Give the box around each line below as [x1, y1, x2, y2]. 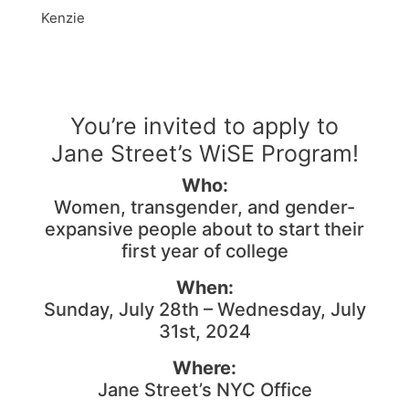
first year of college [121, 239, 288, 262]
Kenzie [41, 8, 85, 26]
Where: [173, 356, 236, 379]
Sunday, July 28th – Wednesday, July [43, 298, 366, 320]
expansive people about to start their [45, 217, 364, 240]
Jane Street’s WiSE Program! [50, 139, 359, 167]
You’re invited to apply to [70, 111, 339, 140]
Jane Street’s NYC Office [97, 378, 312, 401]
